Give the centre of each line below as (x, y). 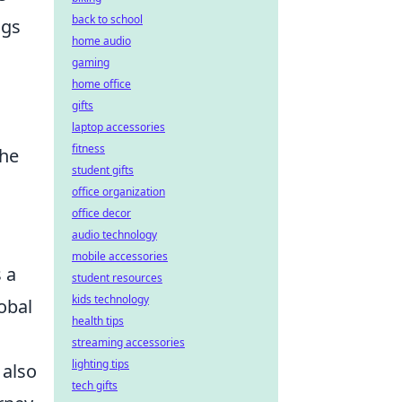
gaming (91, 62)
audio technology (114, 235)
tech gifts (95, 385)
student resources (117, 278)
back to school (107, 19)
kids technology (110, 299)
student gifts (103, 170)
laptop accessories (118, 127)
